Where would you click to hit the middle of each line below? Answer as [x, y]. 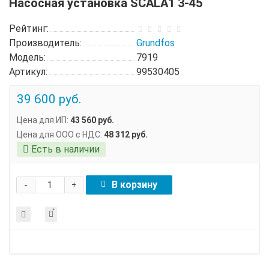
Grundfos [156, 43]
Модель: [27, 57]
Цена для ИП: [43, 120]
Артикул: [28, 71]
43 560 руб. [92, 120]
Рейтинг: [29, 28]
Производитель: [45, 43]
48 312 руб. [126, 134]
